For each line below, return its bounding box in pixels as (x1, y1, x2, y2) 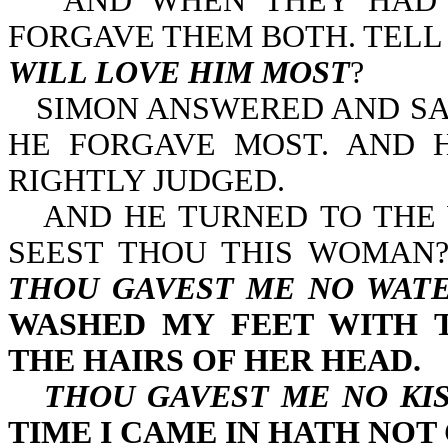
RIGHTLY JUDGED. (8, 163, 285, 198)
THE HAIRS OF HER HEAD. (8, 343, 421, 378)
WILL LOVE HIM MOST (8, 55, 350, 90)
